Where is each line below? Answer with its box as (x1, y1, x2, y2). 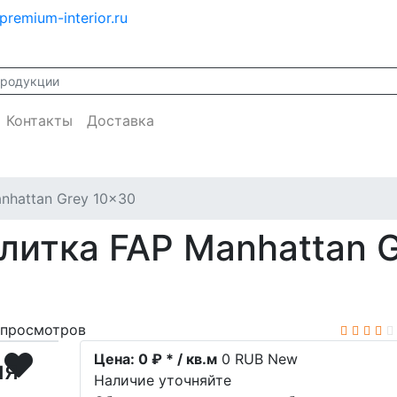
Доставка (87, 112, 154, 129)
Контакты (6, 112, 73, 129)
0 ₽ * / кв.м (135, 350, 218, 368)
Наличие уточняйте (94, 371, 232, 389)
